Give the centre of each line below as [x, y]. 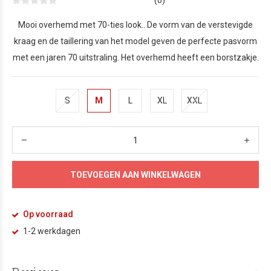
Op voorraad [47, 214]
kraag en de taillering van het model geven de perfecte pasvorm [135, 41]
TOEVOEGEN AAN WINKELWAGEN [135, 175]
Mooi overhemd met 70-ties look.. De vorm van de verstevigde [135, 25]
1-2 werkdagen [51, 231]
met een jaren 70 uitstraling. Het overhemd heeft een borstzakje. [135, 57]
